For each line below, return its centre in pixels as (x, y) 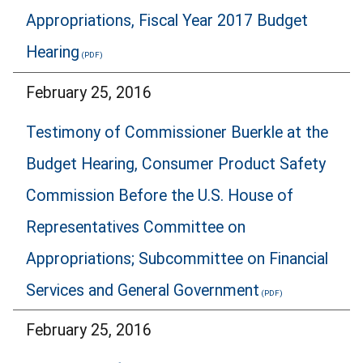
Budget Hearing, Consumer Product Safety (176, 164)
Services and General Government (143, 290)
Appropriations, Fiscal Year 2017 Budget (167, 21)
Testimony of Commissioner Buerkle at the (177, 132)
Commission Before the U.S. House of (160, 195)
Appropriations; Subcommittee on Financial (177, 258)
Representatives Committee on (136, 227)
